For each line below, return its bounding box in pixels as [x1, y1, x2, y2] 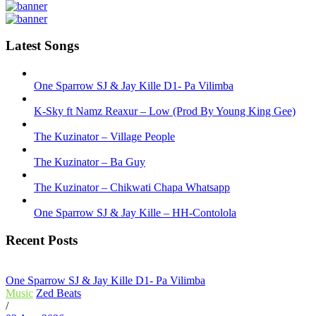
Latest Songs [6, 38, 79, 54]
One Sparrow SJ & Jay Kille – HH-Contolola [34, 207, 236, 219]
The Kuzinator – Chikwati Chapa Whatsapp [34, 181, 230, 194]
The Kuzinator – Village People [34, 130, 175, 143]
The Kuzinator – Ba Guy [34, 156, 145, 169]
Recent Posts [6, 232, 78, 248]
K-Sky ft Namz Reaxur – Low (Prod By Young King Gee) [34, 105, 296, 118]
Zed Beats [36, 286, 81, 299]
